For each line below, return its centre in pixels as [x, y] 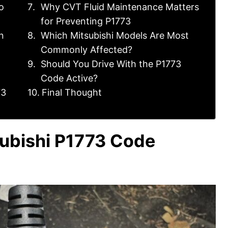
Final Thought [72, 92]
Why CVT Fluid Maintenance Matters [120, 7]
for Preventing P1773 [85, 21]
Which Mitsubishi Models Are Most [115, 35]
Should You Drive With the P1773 [111, 64]
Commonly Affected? [86, 50]
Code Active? [69, 78]
